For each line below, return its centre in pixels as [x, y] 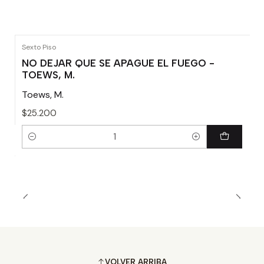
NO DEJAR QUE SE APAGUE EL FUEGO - [118, 63]
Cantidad [40, 143]
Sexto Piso [39, 47]
